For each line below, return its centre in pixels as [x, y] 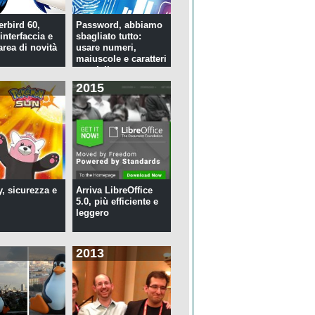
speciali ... [98, 70]
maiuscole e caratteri [121, 59]
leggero [92, 213]
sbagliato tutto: [108, 37]
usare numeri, [106, 48]
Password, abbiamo [119, 25]
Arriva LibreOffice [114, 191]
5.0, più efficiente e [117, 202]
